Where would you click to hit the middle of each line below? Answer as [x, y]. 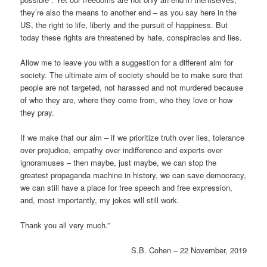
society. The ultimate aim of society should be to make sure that [132, 74]
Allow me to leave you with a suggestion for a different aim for [127, 62]
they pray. [38, 112]
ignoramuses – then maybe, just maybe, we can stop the [119, 162]
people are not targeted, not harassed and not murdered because [132, 87]
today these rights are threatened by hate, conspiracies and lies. [131, 37]
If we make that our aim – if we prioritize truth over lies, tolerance [133, 137]
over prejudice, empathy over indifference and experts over [122, 150]
